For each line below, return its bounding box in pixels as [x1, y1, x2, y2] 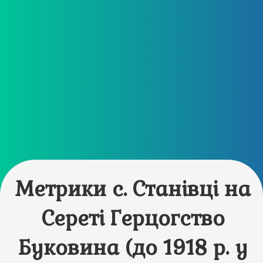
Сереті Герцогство [41, 205, 225, 231]
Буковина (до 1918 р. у [18, 234, 248, 261]
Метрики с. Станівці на [15, 176, 251, 202]
